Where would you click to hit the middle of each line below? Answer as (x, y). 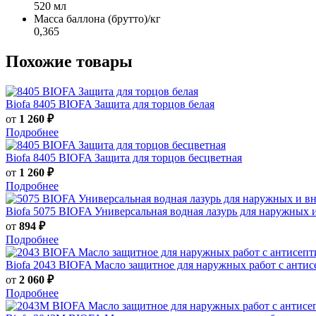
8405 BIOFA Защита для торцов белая (124, 104)
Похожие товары (69, 61)
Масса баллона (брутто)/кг (97, 18)
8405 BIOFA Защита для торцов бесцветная (138, 157)
